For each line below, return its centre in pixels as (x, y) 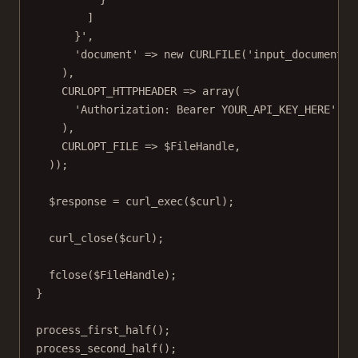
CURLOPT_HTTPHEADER (119, 91)
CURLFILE (215, 55)
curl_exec (154, 202)
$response (81, 202)
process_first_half (93, 330)
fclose (68, 275)
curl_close (81, 239)
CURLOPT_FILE (100, 147)
